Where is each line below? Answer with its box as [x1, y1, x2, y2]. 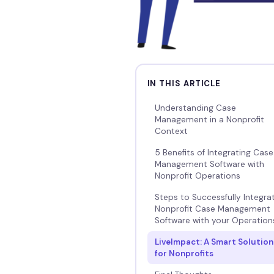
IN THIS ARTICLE [147, 78, 221, 89]
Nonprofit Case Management [154, 203, 270, 214]
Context [154, 125, 188, 136]
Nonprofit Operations [154, 170, 240, 181]
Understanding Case [154, 102, 236, 113]
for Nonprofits [154, 248, 213, 259]
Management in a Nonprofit [154, 114, 264, 125]
